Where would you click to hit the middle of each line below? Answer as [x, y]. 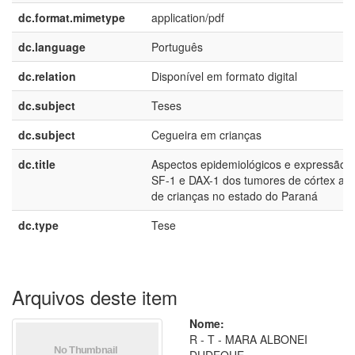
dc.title [37, 164]
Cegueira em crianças [206, 135]
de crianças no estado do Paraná [235, 196]
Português [177, 47]
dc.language [52, 47]
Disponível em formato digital [224, 76]
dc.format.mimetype [72, 17]
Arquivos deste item [95, 297]
